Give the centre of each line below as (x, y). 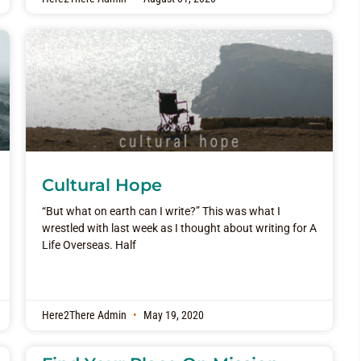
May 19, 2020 (172, 316)
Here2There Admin (85, 316)
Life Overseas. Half (89, 245)
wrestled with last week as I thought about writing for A (179, 228)
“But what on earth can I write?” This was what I (161, 211)
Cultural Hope (102, 185)
